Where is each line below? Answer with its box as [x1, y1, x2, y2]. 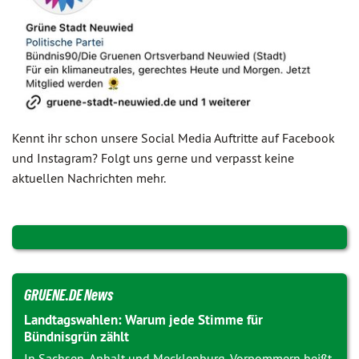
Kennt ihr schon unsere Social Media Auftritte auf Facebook [12, 130, 335, 147]
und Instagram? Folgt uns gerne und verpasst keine [12, 150, 294, 167]
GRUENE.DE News [24, 286, 113, 305]
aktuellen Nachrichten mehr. [12, 170, 166, 187]
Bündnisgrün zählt [24, 328, 129, 346]
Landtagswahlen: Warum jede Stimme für [24, 311, 263, 329]
